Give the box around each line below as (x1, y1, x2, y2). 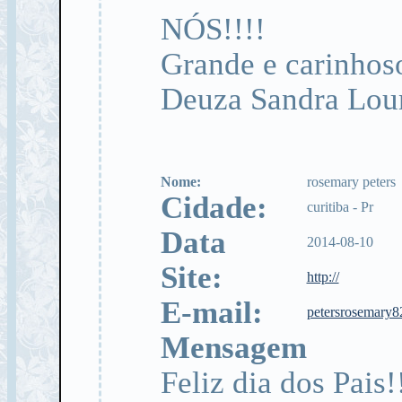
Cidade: (160, 190, 275, 224)
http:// (306, 269, 339, 284)
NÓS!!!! (160, 12, 266, 46)
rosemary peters (306, 174, 396, 189)
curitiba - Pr (306, 199, 373, 214)
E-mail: (160, 295, 279, 329)
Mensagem (160, 330, 307, 364)
